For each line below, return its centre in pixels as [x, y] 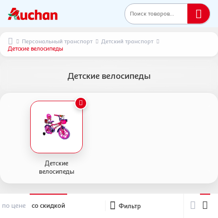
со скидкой [48, 205]
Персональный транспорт [57, 41]
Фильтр [129, 206]
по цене [14, 205]
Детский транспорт [127, 41]
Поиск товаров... [152, 13]
